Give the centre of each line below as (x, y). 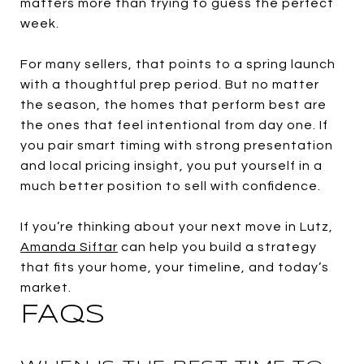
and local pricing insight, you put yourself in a (171, 165)
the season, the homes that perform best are (173, 104)
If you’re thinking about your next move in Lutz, (177, 226)
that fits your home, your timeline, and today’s (175, 267)
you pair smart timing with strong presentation (177, 145)
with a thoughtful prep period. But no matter (170, 84)
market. (46, 287)
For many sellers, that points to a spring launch (178, 64)
